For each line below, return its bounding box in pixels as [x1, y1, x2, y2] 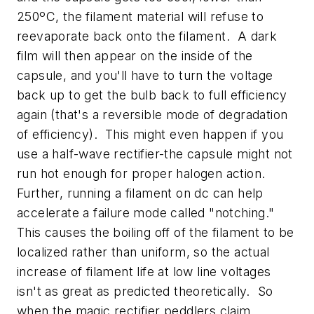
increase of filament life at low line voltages [17, 264, 271, 279]
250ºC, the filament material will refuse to [17, 8, 264, 24]
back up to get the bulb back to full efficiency [17, 87, 287, 102]
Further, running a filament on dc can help [17, 185, 264, 200]
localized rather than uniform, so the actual [17, 244, 270, 259]
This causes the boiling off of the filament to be [17, 224, 294, 240]
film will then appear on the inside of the [17, 48, 253, 63]
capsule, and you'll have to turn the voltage [17, 67, 273, 83]
